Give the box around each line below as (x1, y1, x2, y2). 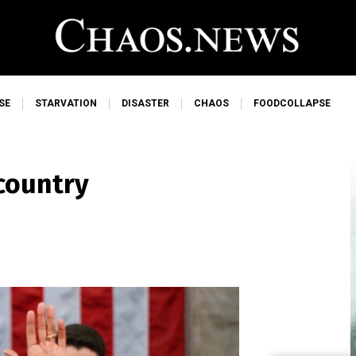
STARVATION (35, 98, 97, 109)
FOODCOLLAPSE (253, 98, 331, 109)
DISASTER (122, 98, 169, 109)
